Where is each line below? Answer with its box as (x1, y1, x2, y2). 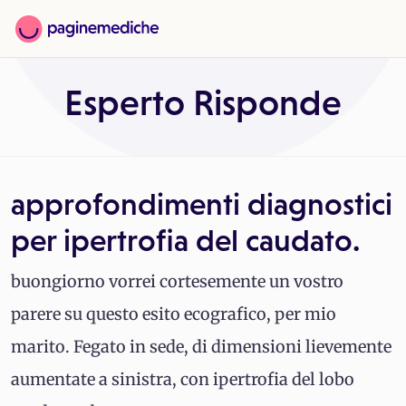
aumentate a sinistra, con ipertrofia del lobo (11, 369, 354, 390)
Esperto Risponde (64, 82, 342, 123)
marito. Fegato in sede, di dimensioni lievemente (11, 336, 391, 357)
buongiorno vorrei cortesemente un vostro (11, 271, 343, 292)
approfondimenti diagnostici (11, 187, 392, 221)
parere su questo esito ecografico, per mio (11, 304, 336, 324)
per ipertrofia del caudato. (11, 223, 361, 257)
